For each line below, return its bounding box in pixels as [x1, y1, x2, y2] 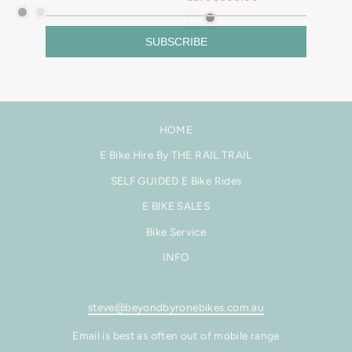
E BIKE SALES [141, 200, 211, 213]
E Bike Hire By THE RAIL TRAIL [100, 148, 252, 162]
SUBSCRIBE [145, 35, 207, 48]
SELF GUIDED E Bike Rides [110, 174, 242, 187]
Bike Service [145, 225, 207, 238]
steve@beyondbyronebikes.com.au [87, 301, 265, 314]
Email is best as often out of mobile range [72, 329, 280, 343]
